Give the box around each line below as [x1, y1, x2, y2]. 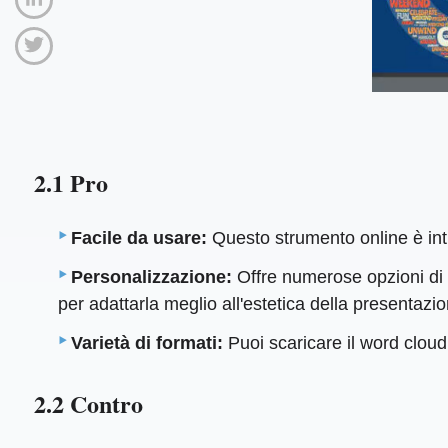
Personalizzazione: [71, 267, 233, 288]
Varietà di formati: [71, 333, 224, 354]
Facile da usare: [71, 228, 208, 249]
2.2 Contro [33, 385, 143, 421]
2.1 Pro [33, 164, 108, 200]
